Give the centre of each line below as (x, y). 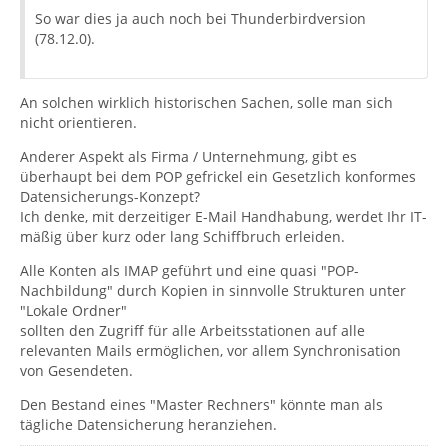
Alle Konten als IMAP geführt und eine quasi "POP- (189, 270)
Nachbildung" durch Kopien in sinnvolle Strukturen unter (213, 290)
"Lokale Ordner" (73, 310)
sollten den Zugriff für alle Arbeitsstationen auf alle (192, 330)
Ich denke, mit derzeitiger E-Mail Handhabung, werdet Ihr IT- (223, 216)
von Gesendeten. (76, 370)
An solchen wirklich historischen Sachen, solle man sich (206, 102)
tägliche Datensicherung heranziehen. (148, 424)
